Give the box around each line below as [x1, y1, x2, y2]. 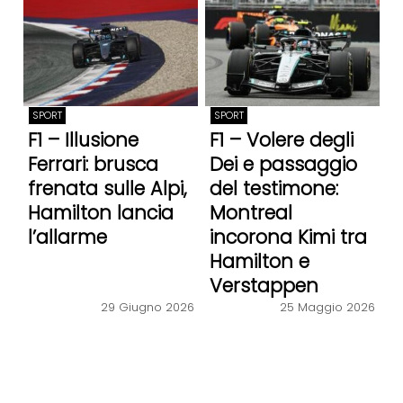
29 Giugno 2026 [100, 299, 194, 315]
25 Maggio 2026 [280, 299, 376, 315]
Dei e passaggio [209, 150, 357, 177]
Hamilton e [209, 247, 309, 274]
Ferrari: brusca [27, 150, 158, 177]
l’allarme [27, 223, 107, 250]
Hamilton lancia [27, 199, 174, 226]
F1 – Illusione [27, 126, 139, 153]
